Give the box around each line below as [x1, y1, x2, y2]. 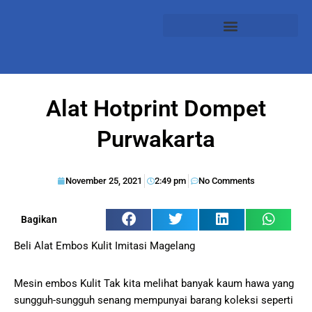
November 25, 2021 [65, 175, 142, 186]
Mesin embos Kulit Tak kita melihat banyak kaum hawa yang [14, 277, 294, 290]
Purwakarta [97, 125, 215, 153]
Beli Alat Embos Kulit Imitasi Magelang [14, 240, 195, 253]
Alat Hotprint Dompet [46, 94, 266, 122]
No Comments [198, 175, 255, 186]
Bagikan [21, 214, 57, 226]
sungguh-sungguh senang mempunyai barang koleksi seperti [14, 294, 293, 307]
